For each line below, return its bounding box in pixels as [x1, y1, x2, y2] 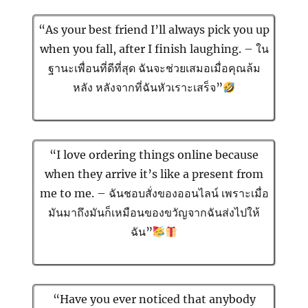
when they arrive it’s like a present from [45, 167, 263, 181]
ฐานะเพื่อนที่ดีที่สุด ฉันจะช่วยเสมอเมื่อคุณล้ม [47, 61, 261, 76]
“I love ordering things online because [49, 148, 258, 162]
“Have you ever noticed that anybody [52, 292, 256, 307]
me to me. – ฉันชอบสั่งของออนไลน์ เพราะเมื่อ [39, 186, 269, 201]
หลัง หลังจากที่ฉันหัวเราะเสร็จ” [72, 80, 223, 95]
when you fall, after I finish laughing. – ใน [39, 42, 269, 56]
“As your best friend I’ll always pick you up [38, 23, 269, 37]
